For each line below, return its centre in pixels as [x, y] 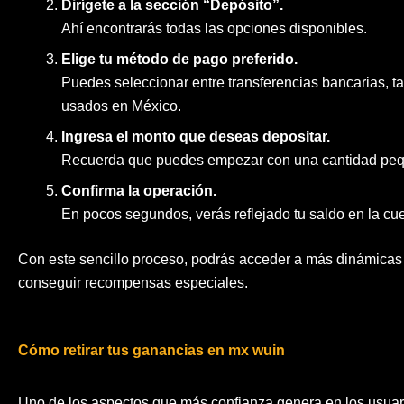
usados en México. [121, 106]
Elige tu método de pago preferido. [179, 60]
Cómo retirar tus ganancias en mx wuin [151, 351]
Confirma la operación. [139, 191]
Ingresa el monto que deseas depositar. [196, 137]
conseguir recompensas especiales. [133, 283]
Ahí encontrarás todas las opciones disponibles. [214, 29]
